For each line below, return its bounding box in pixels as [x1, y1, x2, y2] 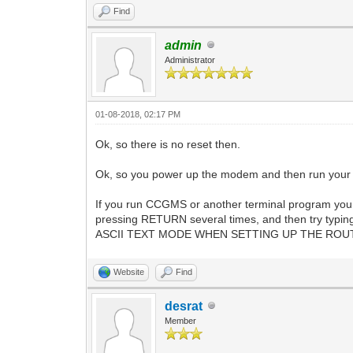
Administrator [165, 54, 216, 65]
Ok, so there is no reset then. [95, 137, 241, 150]
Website [113, 266, 145, 277]
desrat [165, 299, 203, 313]
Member [165, 315, 197, 325]
